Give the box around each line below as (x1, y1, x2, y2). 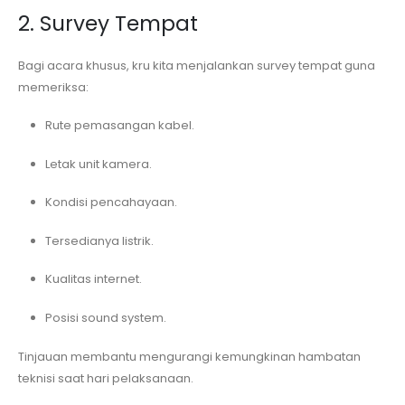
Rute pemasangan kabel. (44, 117, 194, 135)
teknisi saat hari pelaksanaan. (18, 369, 193, 387)
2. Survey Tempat (18, 8, 198, 38)
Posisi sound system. (44, 308, 166, 326)
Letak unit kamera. (44, 155, 152, 173)
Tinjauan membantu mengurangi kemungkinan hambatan (18, 347, 361, 365)
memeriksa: (18, 78, 89, 96)
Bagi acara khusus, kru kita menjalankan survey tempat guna (18, 56, 375, 74)
